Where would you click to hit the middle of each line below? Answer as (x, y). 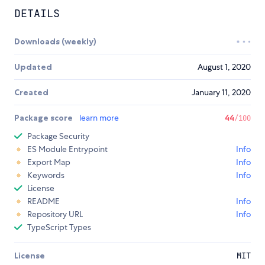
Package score (44, 118)
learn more (99, 118)
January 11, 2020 (221, 93)
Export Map (49, 162)
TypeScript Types (59, 227)
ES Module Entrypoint (67, 149)
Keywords (46, 175)
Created (31, 93)
